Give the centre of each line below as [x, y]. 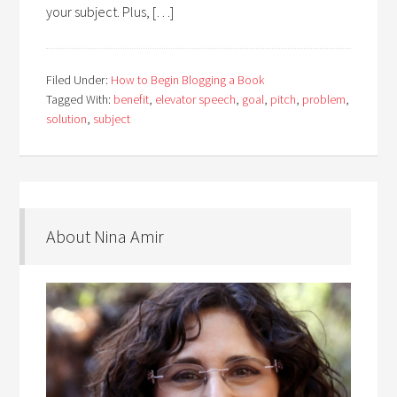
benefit [132, 99]
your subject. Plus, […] [110, 12]
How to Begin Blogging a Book [188, 80]
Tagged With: [80, 99]
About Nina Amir [105, 236]
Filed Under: [79, 80]
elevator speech [196, 99]
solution [67, 119]
